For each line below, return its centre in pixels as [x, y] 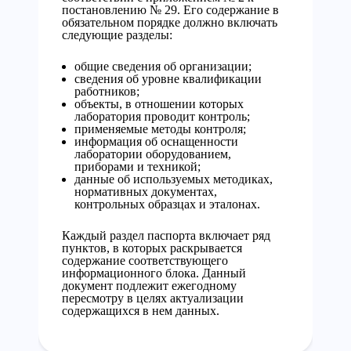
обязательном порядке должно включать [170, 22]
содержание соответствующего [145, 261]
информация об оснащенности [156, 141]
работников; [107, 91]
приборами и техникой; [138, 166]
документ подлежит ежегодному [149, 286]
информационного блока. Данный [154, 273]
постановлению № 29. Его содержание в [170, 10]
